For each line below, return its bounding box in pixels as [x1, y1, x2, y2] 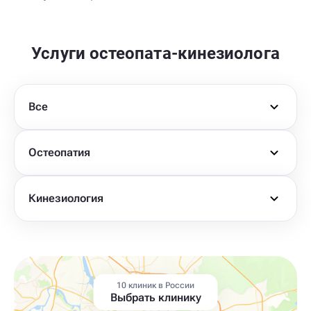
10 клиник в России [116, 280, 195, 290]
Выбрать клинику [110, 291, 201, 304]
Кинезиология [28, 192, 103, 205]
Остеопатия [28, 146, 90, 159]
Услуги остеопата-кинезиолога [31, 44, 280, 63]
